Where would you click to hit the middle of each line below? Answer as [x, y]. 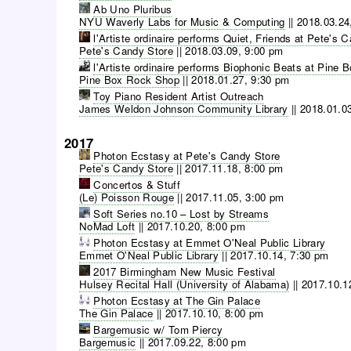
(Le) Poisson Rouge [127, 197]
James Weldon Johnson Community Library [184, 109]
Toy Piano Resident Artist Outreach [179, 96]
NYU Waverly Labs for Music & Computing [182, 22]
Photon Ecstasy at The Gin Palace [177, 300]
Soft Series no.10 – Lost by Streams [181, 213]
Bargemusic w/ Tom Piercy [158, 329]
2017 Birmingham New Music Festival [185, 271]
